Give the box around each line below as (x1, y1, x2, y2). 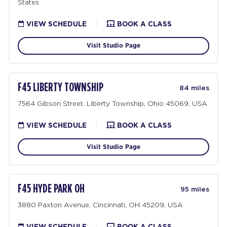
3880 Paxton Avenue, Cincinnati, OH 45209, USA (18, 201, 183, 208)
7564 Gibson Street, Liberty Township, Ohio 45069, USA (18, 99, 208, 107)
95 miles (180, 185, 209, 193)
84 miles (179, 84, 209, 92)
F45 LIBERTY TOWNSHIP (18, 82, 104, 94)
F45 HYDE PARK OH (18, 183, 85, 196)
